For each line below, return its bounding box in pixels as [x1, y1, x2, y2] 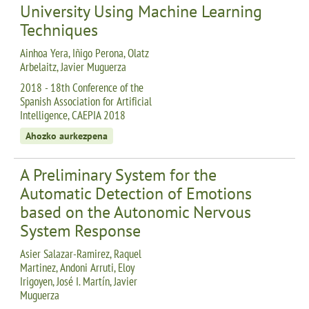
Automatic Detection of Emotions [20, 182, 252, 204]
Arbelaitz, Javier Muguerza [20, 59, 126, 74]
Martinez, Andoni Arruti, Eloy [20, 259, 134, 275]
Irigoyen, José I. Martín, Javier [20, 273, 137, 289]
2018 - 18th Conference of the [20, 79, 143, 95]
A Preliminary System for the [20, 163, 217, 186]
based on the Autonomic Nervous [20, 201, 251, 223]
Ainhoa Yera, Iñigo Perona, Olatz [20, 45, 149, 61]
